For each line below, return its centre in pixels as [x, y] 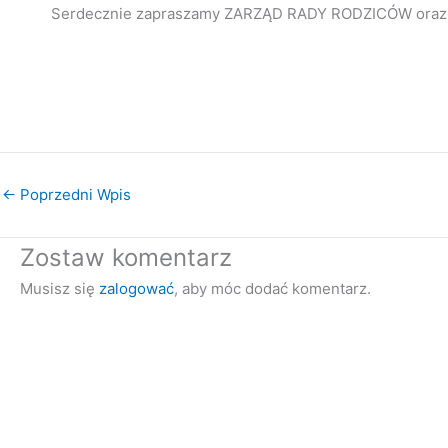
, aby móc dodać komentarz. [272, 288]
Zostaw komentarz [126, 257]
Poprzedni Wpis [73, 194]
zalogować [136, 288]
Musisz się [59, 288]
